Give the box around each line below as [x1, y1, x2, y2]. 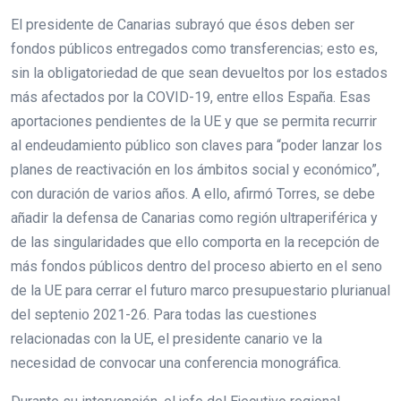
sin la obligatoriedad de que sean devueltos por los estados [11, 64, 388, 81]
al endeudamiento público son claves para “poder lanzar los [11, 136, 382, 154]
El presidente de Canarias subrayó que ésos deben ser [11, 15, 354, 33]
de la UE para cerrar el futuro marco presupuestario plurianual [11, 281, 390, 299]
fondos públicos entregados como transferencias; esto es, [11, 39, 378, 57]
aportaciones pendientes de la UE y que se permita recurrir [11, 112, 377, 130]
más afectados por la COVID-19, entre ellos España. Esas [11, 88, 371, 106]
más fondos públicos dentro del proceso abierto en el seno [11, 257, 382, 275]
